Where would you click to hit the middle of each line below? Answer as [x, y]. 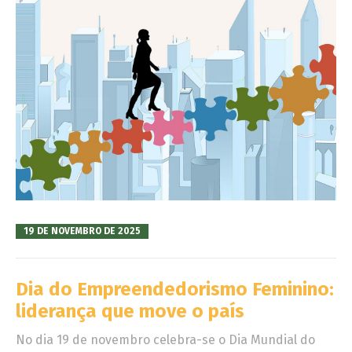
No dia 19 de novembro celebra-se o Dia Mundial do [165, 340]
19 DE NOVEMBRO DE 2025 [82, 231]
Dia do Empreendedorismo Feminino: [175, 290]
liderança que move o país [130, 312]
